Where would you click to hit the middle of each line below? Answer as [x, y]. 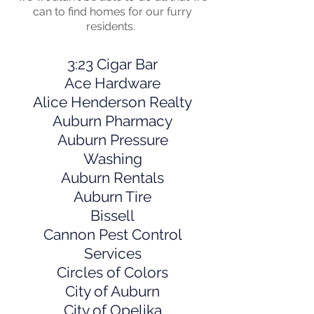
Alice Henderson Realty [112, 102]
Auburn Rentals [112, 178]
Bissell [112, 216]
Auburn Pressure [112, 140]
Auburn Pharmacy [112, 121]
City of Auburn [112, 292]
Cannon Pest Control [112, 235]
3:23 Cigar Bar [112, 64]
